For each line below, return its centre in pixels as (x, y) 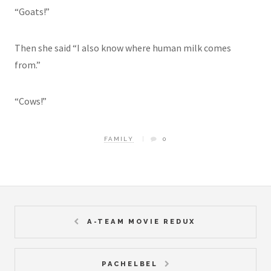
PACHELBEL (129, 263)
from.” (28, 65)
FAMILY (119, 139)
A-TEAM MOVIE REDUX (141, 221)
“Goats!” (32, 12)
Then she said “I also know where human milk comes (123, 48)
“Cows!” (31, 101)
